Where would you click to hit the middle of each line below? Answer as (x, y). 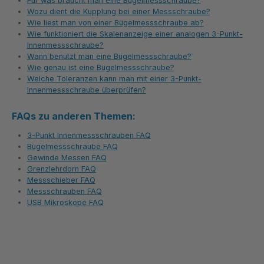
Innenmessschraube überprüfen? (86, 90)
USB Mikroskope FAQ (65, 202)
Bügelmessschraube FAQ (72, 146)
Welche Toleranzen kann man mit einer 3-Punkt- (114, 79)
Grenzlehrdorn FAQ (61, 169)
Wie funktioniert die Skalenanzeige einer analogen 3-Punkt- (135, 34)
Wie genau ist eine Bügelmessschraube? (100, 68)
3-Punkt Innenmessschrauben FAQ (89, 135)
